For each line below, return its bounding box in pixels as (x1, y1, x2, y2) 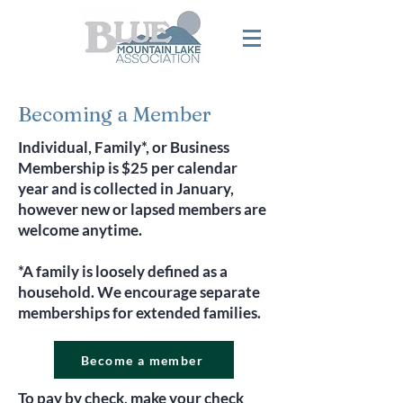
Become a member (81, 352, 203, 368)
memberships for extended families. (18, 303, 264, 322)
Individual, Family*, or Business (18, 138, 229, 157)
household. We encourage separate (18, 282, 260, 301)
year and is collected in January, (18, 179, 234, 198)
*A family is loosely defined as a (18, 262, 228, 281)
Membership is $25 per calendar (18, 158, 237, 177)
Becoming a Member (18, 102, 211, 127)
